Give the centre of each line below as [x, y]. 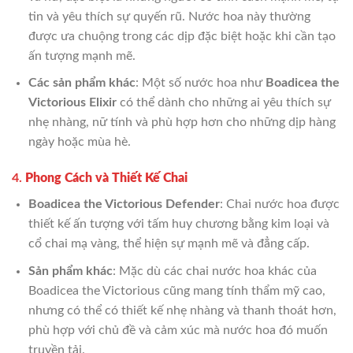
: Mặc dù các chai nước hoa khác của [214, 271]
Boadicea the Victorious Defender [124, 204]
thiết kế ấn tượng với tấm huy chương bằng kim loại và [178, 223]
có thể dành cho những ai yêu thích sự [223, 103]
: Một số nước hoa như [200, 83]
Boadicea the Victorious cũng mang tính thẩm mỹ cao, [176, 290]
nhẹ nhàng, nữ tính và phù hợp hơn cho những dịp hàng [182, 123]
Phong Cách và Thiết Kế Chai [106, 178]
